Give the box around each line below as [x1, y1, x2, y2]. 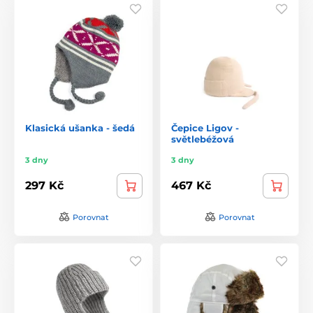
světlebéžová [171, 133, 234, 145]
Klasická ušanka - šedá [25, 122, 135, 133]
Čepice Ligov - [171, 122, 239, 133]
